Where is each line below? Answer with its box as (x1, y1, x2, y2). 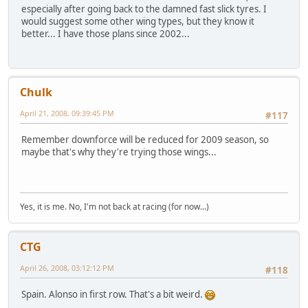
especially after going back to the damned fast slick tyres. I (21, 2, 267, 15)
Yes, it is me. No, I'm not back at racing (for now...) (20, 201, 209, 213)
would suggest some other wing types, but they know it (21, 14, 254, 27)
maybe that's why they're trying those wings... (21, 145, 217, 158)
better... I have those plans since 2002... (21, 27, 190, 40)
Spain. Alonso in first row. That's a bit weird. (21, 287, 205, 300)
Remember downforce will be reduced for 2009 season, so (21, 133, 269, 146)
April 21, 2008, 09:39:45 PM (20, 108, 114, 119)
